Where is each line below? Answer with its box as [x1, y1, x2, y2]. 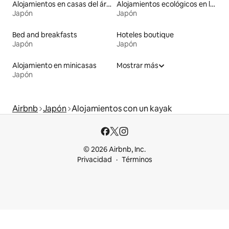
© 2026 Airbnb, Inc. [83, 145, 146, 154]
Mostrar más [117, 60, 158, 70]
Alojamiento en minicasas [12, 60, 97, 70]
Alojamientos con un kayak [72, 103, 172, 114]
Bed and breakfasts [12, 30, 77, 39]
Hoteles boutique [117, 30, 174, 39]
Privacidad [77, 155, 112, 164]
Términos [121, 155, 152, 164]
